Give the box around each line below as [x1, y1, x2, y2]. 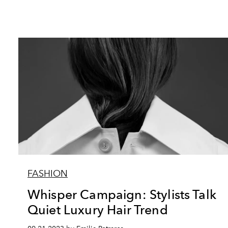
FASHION [27, 168, 68, 179]
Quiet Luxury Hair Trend [27, 202, 168, 217]
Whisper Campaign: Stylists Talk [27, 187, 216, 202]
